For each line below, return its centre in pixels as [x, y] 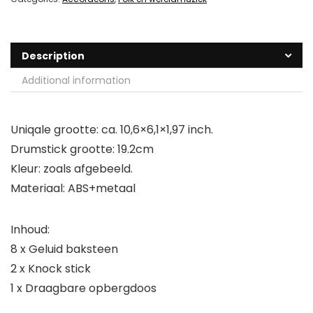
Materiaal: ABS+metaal [73, 189]
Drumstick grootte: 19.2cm [82, 150]
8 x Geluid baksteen [64, 249]
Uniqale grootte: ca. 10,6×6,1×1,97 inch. [112, 130]
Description [53, 56]
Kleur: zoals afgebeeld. [72, 169]
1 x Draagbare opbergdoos [83, 289]
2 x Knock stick [51, 269]
